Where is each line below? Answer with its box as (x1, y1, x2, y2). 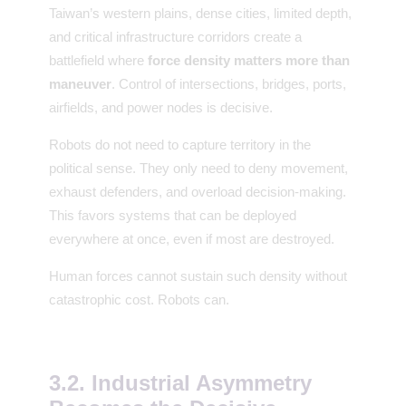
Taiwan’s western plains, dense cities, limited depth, (49, 5, 352, 21)
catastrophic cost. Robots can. (49, 291, 229, 307)
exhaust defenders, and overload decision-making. (49, 183, 346, 199)
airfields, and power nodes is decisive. (49, 99, 273, 115)
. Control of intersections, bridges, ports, (111, 75, 346, 92)
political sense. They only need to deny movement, (49, 159, 348, 176)
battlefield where (49, 52, 148, 68)
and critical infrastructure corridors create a (49, 28, 302, 44)
